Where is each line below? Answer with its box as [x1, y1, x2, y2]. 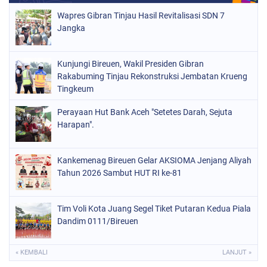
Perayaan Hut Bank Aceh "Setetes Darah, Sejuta [57, 107, 232, 117]
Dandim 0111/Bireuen [57, 216, 138, 226]
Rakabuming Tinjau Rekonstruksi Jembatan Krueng [57, 72, 247, 81]
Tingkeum [57, 84, 94, 94]
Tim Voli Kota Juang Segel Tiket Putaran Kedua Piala [57, 204, 251, 213]
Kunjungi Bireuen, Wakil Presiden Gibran [57, 59, 204, 69]
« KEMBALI [15, 249, 48, 256]
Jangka [57, 23, 85, 33]
